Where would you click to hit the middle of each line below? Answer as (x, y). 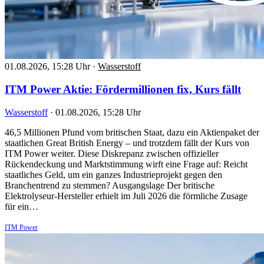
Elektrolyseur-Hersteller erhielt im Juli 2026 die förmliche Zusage (126, 196)
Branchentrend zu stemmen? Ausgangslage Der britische (110, 185)
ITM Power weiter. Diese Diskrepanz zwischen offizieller (112, 153)
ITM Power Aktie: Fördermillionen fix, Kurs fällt (123, 90)
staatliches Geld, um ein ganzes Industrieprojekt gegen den (113, 174)
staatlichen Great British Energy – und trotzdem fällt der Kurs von (127, 143)
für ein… (22, 206)
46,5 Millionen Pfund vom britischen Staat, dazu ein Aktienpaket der (132, 132)
